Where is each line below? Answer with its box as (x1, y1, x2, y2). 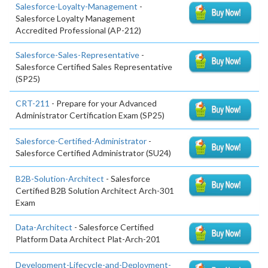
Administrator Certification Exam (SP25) (16, 110, 165, 121)
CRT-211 (16, 98, 50, 109)
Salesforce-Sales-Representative (16, 50, 139, 60)
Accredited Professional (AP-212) (16, 25, 141, 36)
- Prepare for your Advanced (50, 98, 157, 109)
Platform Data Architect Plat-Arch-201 (16, 233, 160, 244)
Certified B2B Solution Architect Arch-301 (16, 185, 174, 196)
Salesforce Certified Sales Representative (16, 62, 172, 72)
